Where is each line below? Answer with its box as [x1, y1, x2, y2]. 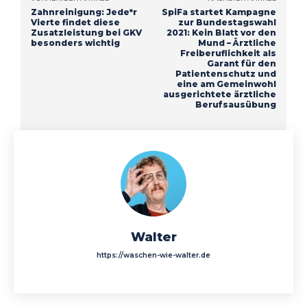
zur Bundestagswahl [177, 16, 276, 27]
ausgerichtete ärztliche [162, 88, 276, 99]
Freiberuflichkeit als [180, 47, 276, 58]
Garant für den [206, 58, 276, 69]
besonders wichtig [31, 37, 120, 48]
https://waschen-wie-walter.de [97, 250, 210, 260]
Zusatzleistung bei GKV [31, 27, 142, 38]
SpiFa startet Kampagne [161, 6, 276, 17]
